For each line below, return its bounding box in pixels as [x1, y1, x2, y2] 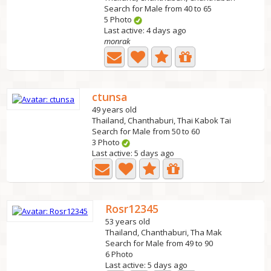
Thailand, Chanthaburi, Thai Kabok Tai [92, 115, 232, 126]
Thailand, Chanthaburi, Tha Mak [105, 227, 223, 238]
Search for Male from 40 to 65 [104, 3, 212, 14]
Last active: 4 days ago [104, 25, 187, 36]
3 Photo [92, 137, 122, 148]
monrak [104, 36, 131, 47]
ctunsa [92, 90, 128, 104]
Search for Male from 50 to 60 [92, 126, 200, 137]
